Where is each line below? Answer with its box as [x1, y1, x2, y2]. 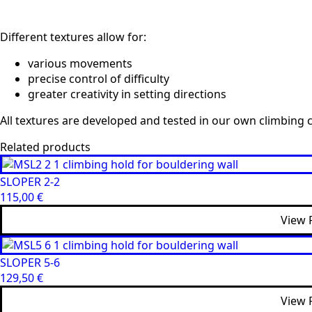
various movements [28, 56, 132, 71]
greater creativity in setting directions [28, 86, 226, 102]
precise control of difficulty [28, 71, 169, 86]
